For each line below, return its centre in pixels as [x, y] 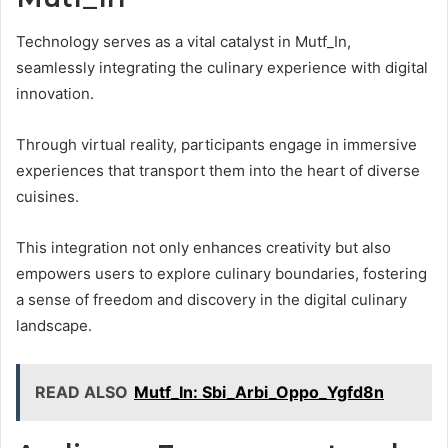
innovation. [55, 94]
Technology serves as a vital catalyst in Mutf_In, [183, 42]
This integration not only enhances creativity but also [203, 248]
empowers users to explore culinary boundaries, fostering [221, 274]
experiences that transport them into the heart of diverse [218, 171]
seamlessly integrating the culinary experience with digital [222, 68]
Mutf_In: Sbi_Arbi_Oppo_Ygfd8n [259, 392]
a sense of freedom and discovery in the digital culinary [211, 300]
